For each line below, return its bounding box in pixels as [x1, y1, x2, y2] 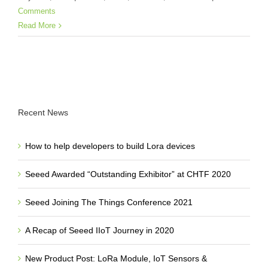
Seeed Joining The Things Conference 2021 [25, 197, 193, 207]
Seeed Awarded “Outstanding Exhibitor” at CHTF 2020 [25, 169, 231, 179]
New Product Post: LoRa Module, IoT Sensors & [25, 253, 207, 263]
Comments [18, 6, 56, 16]
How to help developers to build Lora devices [25, 141, 195, 151]
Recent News [18, 107, 68, 117]
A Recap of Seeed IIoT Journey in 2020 [25, 225, 174, 235]
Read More [18, 20, 56, 30]
